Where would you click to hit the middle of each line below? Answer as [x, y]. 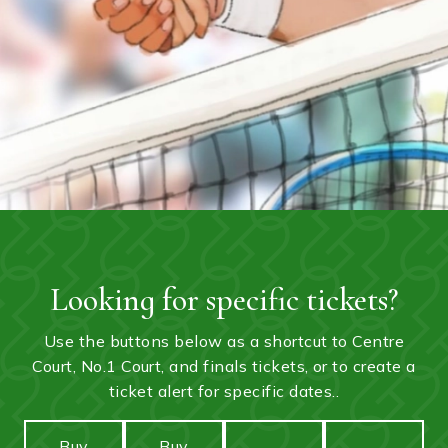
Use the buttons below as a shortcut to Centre [224, 341]
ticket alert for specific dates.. [224, 391]
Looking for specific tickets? [224, 300]
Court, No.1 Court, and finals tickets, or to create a [224, 366]
